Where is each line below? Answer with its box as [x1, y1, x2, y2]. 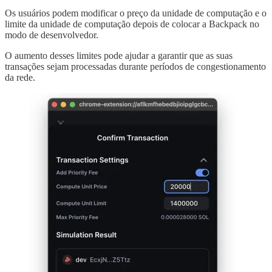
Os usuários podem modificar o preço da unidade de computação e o [5, 8, 267, 18]
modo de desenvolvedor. [5, 30, 98, 40]
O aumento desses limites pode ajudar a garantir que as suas [5, 50, 233, 61]
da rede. [5, 72, 35, 83]
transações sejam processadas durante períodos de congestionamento [5, 61, 266, 72]
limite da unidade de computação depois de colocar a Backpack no [5, 19, 259, 29]
